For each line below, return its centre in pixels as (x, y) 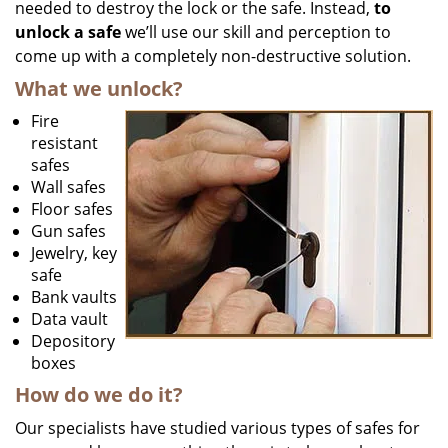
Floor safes (72, 209)
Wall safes (68, 187)
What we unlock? (99, 88)
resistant (64, 143)
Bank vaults (74, 297)
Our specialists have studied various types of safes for (217, 428)
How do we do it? (99, 394)
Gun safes (68, 231)
